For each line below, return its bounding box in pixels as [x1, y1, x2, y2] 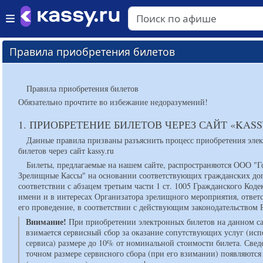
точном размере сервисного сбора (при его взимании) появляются [26, 247, 262, 259]
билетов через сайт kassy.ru [18, 144, 114, 156]
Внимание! [26, 215, 67, 228]
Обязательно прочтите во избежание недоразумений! [18, 96, 208, 108]
